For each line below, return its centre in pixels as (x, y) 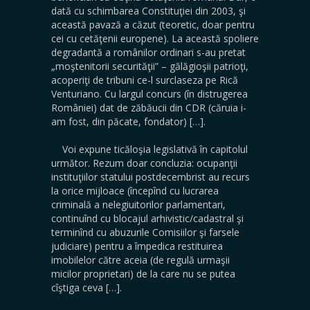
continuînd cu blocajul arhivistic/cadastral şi (147, 218)
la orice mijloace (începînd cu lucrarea (135, 191)
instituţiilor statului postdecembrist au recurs (151, 177)
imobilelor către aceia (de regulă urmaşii (140, 260)
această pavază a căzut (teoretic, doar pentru (153, 25)
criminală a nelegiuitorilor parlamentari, (138, 204)
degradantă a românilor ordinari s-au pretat (148, 52)
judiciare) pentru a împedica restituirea (137, 246)
